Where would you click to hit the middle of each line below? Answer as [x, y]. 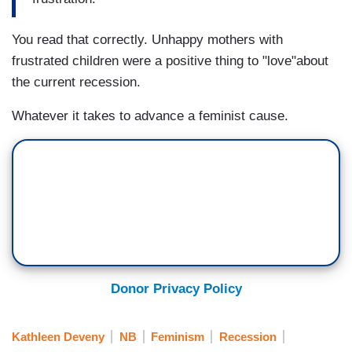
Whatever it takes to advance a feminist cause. [150, 116]
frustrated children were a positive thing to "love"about [170, 61]
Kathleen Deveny [58, 336]
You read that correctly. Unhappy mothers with [147, 40]
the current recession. [76, 82]
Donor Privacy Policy [176, 289]
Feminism [178, 336]
